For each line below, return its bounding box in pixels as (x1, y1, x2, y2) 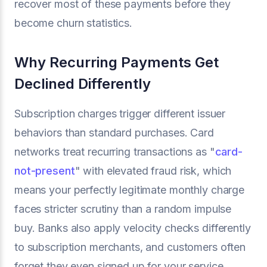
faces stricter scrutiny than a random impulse (14, 203, 232, 215)
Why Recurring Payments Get (14, 54, 219, 71)
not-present (14, 164, 75, 177)
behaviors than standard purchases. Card (14, 126, 214, 139)
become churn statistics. (14, 17, 132, 29)
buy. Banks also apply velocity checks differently (14, 222, 251, 234)
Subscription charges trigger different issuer (14, 107, 226, 120)
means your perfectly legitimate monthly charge (14, 184, 245, 196)
